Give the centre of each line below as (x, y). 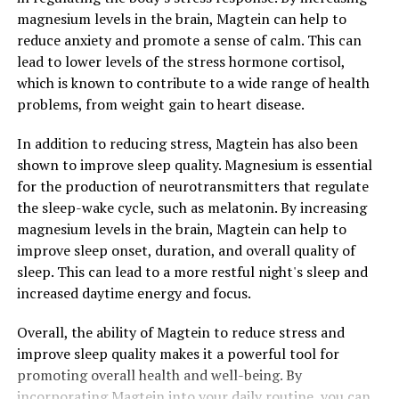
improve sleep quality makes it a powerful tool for (178, 354)
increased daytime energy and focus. (134, 293)
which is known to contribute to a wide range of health (193, 83)
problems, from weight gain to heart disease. (160, 105)
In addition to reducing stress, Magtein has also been (187, 144)
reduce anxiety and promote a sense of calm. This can (189, 41)
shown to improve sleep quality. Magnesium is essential (194, 165)
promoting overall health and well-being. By (159, 375)
